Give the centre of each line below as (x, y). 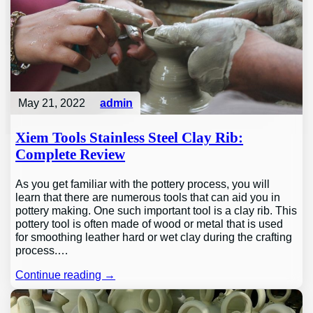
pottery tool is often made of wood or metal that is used (150, 223)
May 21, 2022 (51, 103)
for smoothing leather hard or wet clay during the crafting (154, 236)
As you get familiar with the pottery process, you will (143, 183)
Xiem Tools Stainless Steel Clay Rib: (130, 137)
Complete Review (71, 154)
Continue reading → (66, 274)
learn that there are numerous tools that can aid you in (148, 197)
